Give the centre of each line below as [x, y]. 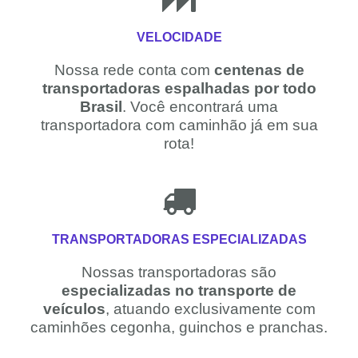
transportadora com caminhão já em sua [179, 125]
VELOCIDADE [179, 36]
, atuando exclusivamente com [210, 308]
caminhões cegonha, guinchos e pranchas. [179, 327]
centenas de [259, 70]
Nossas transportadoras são [179, 272]
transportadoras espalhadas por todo [179, 88]
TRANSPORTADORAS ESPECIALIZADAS [179, 239]
